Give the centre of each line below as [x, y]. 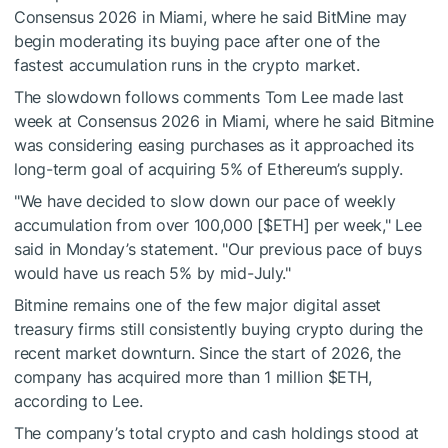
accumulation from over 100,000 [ [139, 225]
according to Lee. [78, 401]
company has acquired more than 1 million [171, 377]
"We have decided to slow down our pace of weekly [205, 201]
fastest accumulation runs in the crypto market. [187, 65]
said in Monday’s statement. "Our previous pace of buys [218, 249]
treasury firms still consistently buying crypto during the [218, 329]
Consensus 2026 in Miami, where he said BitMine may [211, 17]
